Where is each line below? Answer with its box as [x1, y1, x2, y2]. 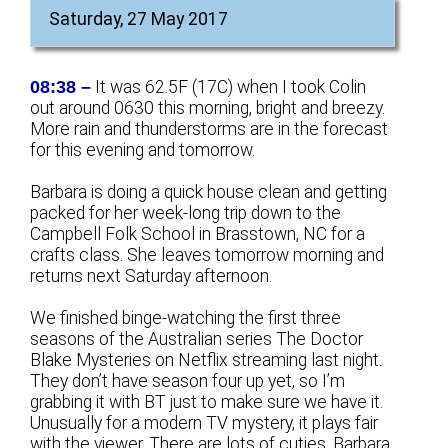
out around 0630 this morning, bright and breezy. [30, 97, 386, 118]
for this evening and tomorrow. [30, 139, 256, 160]
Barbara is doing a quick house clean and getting [30, 181, 388, 202]
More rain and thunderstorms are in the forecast [30, 118, 389, 139]
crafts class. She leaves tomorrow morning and [30, 244, 385, 265]
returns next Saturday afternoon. [30, 265, 273, 286]
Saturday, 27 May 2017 [49, 8, 229, 29]
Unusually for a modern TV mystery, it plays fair [30, 412, 379, 433]
